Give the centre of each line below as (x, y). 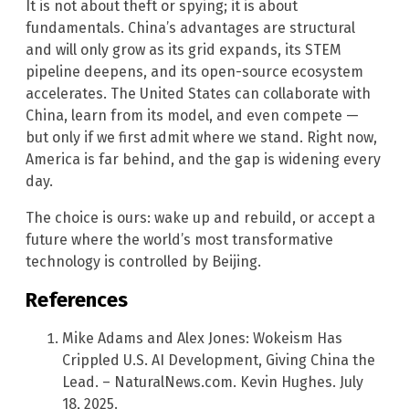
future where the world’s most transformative (179, 239)
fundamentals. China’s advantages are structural (190, 27)
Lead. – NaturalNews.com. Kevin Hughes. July (213, 383)
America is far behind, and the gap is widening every (203, 159)
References (77, 299)
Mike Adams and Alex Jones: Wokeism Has (202, 339)
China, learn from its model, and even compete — (192, 115)
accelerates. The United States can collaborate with (198, 93)
